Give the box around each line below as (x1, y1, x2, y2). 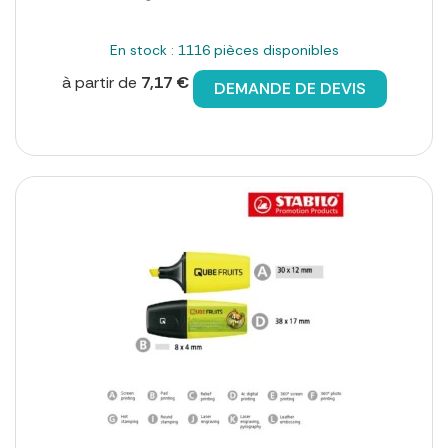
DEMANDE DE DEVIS (213, 78, 366, 100)
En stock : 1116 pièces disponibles (109, 41, 339, 60)
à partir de (61, 72, 141, 94)
